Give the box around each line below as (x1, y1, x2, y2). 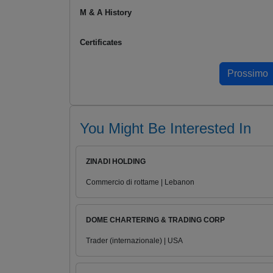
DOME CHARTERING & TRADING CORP (86, 216, 225, 225)
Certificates (80, 38, 122, 48)
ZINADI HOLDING (86, 157, 146, 166)
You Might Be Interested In (80, 120, 251, 137)
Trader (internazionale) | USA (86, 236, 183, 246)
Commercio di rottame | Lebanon (86, 178, 194, 187)
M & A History (80, 8, 132, 18)
